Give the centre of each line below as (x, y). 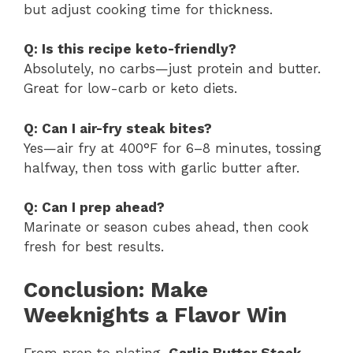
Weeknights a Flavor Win (155, 315)
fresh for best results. (94, 247)
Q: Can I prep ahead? (94, 208)
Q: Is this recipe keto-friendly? (130, 49)
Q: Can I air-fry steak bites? (118, 128)
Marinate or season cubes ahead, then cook (166, 227)
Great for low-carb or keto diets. (130, 89)
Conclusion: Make (116, 290)
